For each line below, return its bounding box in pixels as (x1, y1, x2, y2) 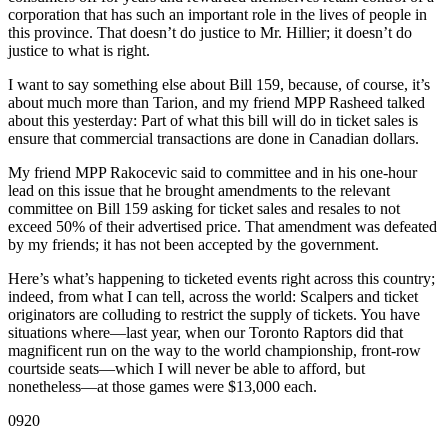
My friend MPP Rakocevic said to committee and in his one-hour (8, 164, 417, 182)
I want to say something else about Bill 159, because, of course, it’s (8, 76, 430, 94)
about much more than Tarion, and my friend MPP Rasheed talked (8, 94, 425, 112)
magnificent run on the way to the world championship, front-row (8, 342, 421, 360)
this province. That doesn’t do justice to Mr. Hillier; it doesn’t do (8, 24, 412, 42)
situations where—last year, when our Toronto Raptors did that (8, 324, 403, 342)
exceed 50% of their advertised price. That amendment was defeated (8, 218, 437, 236)
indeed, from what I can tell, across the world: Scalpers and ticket (8, 288, 418, 306)
